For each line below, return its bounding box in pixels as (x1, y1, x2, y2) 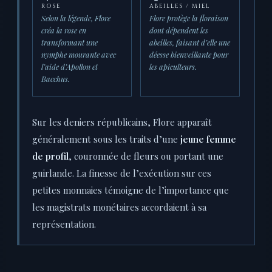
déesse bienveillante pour (149, 49, 228, 60)
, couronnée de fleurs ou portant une (69, 150, 223, 163)
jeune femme (180, 133, 236, 146)
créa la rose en (41, 25, 86, 36)
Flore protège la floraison (149, 13, 228, 24)
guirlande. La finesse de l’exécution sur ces (32, 167, 211, 180)
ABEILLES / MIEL (149, 2, 210, 11)
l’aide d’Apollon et (41, 61, 98, 72)
